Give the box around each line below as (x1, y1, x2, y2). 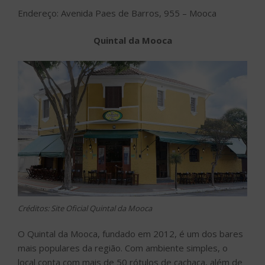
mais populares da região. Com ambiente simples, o (18, 241, 228, 254)
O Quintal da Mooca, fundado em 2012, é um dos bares (18, 227, 243, 240)
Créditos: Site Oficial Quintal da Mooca (18, 203, 152, 214)
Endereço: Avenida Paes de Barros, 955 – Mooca (18, 7, 216, 19)
